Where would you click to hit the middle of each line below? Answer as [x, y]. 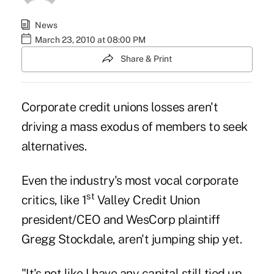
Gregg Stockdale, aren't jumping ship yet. [131, 239]
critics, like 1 [54, 200]
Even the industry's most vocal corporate [130, 180]
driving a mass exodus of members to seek [134, 126]
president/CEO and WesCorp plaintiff [120, 219]
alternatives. [54, 146]
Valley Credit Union [147, 200]
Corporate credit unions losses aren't [120, 107]
